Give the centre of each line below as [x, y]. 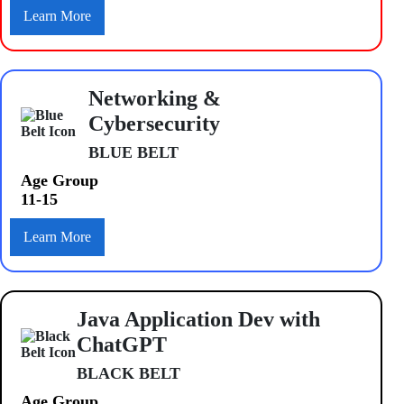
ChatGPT [122, 344]
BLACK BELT [129, 373]
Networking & [154, 98]
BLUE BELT [133, 152]
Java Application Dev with [199, 319]
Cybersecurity [154, 123]
